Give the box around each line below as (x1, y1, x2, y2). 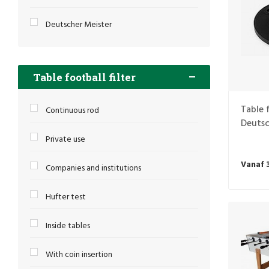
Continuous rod (46, 104, 100, 118)
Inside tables (46, 219, 91, 233)
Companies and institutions (46, 162, 142, 175)
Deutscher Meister (46, 18, 112, 32)
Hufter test (46, 190, 86, 204)
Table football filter (33, 70, 136, 84)
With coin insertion (46, 248, 113, 262)
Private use (46, 133, 86, 147)
